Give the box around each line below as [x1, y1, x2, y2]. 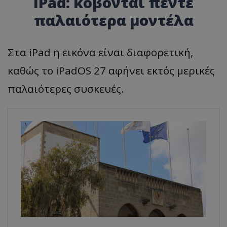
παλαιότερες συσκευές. [8, 82, 124, 96]
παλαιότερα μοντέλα [33, 10, 194, 30]
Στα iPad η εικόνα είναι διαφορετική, [8, 45, 193, 60]
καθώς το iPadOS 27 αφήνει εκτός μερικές [8, 63, 215, 78]
